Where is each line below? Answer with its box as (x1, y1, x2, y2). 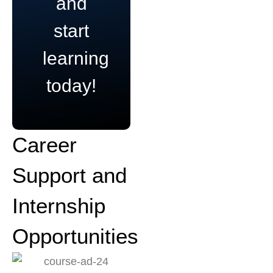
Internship (12, 193, 105, 218)
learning (43, 48, 109, 68)
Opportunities (12, 224, 138, 248)
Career (12, 132, 77, 157)
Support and (12, 163, 127, 187)
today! (46, 75, 96, 96)
